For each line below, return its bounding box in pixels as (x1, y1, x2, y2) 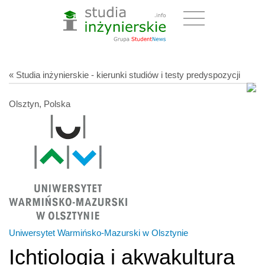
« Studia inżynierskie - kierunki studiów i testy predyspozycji (9, 69, 240, 80)
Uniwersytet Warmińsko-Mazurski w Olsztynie (9, 227, 188, 238)
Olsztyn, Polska (9, 98, 70, 109)
